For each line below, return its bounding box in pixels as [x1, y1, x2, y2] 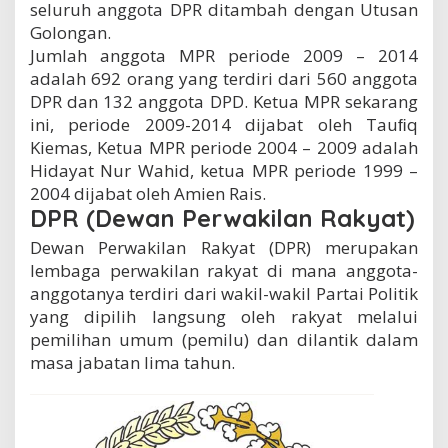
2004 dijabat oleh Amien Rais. [30, 182, 266, 206]
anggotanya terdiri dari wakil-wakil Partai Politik [30, 282, 418, 306]
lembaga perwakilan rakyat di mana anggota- [30, 259, 418, 283]
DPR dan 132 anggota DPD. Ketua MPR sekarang [30, 90, 418, 114]
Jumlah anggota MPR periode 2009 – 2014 [30, 44, 418, 68]
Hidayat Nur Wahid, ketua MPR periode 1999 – [30, 159, 418, 183]
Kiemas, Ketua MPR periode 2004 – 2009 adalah [30, 136, 418, 160]
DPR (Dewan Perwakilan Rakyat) [30, 203, 415, 234]
